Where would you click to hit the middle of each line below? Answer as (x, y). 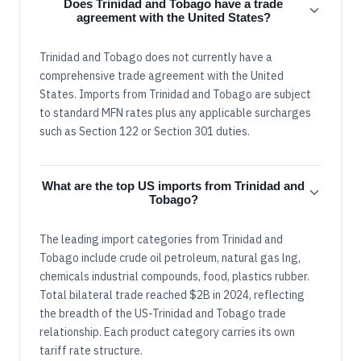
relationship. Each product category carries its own (167, 332)
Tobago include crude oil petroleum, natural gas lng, (170, 258)
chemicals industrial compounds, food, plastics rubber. (174, 277)
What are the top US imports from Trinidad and (173, 186)
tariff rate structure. (91, 351)
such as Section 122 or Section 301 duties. (145, 132)
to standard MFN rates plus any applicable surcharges (175, 113)
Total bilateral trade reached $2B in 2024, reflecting (172, 295)
